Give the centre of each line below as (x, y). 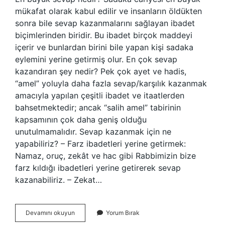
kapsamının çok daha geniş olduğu (81, 120)
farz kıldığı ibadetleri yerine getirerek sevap (98, 168)
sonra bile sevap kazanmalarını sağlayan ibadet (105, 23)
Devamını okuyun (50, 213)
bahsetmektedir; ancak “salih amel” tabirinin (98, 107)
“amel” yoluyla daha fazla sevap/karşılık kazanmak (111, 83)
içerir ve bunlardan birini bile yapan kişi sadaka (104, 47)
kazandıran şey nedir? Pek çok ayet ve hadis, (101, 71)
